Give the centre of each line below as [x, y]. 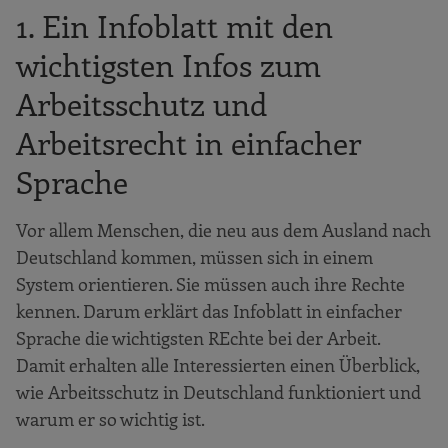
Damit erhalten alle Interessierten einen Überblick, [218, 364]
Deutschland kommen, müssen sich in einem [194, 256]
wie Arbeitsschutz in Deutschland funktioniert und [218, 391]
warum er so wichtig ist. [110, 418]
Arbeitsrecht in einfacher [188, 142]
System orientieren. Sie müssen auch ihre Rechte [210, 283]
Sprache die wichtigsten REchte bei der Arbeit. [198, 337]
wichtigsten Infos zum [168, 64]
